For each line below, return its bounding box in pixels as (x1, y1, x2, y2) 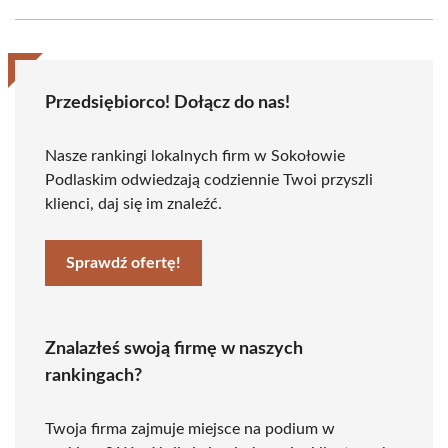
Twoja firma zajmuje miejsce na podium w (45, 421, 335, 437)
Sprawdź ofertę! (66, 255, 181, 271)
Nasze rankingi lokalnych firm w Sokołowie (45, 148, 345, 164)
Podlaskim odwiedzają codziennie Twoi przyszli (45, 172, 373, 188)
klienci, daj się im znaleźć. (45, 196, 222, 212)
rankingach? (45, 367, 142, 385)
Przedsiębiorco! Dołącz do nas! (45, 94, 290, 112)
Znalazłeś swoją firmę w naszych (45, 340, 303, 358)
